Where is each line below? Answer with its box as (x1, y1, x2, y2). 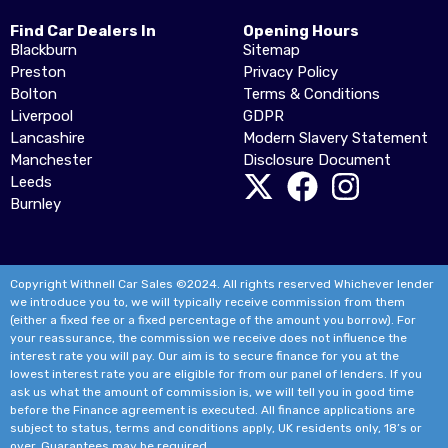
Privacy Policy (242, 63, 338, 82)
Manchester (10, 151, 92, 170)
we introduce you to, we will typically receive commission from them (10, 295, 405, 310)
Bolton (10, 85, 57, 104)
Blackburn (10, 41, 77, 60)
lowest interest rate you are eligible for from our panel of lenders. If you (10, 367, 422, 382)
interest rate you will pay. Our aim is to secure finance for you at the (10, 349, 399, 364)
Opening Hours (242, 22, 359, 41)
